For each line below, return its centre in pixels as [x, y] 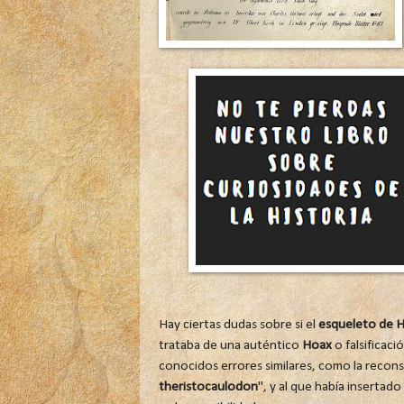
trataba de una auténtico [230, 345]
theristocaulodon [208, 386]
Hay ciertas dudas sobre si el [238, 324]
